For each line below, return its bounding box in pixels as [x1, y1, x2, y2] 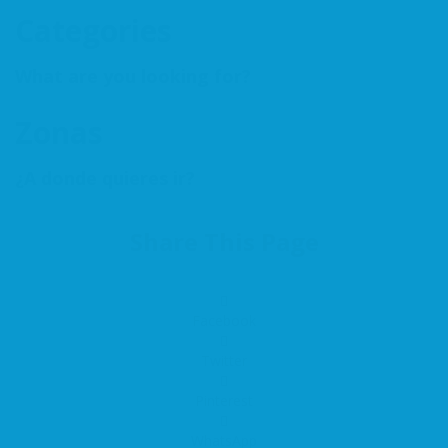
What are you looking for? [15, 64, 251, 88]
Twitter [201, 351, 247, 370]
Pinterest [195, 391, 253, 410]
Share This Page [129, 225, 319, 258]
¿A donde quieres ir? [15, 166, 195, 190]
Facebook [192, 311, 256, 330]
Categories [15, 10, 172, 51]
